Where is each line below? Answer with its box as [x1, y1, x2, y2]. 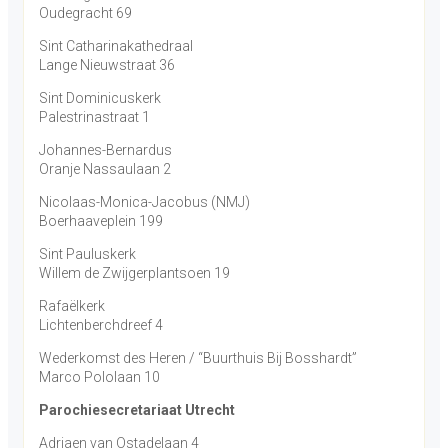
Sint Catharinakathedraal [39, 38, 193, 54]
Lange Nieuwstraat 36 [39, 57, 175, 73]
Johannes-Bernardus [39, 142, 172, 158]
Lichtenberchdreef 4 [39, 317, 163, 333]
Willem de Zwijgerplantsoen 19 [39, 265, 230, 281]
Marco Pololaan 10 [39, 369, 160, 385]
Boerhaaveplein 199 [39, 213, 163, 229]
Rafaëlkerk [39, 298, 105, 314]
